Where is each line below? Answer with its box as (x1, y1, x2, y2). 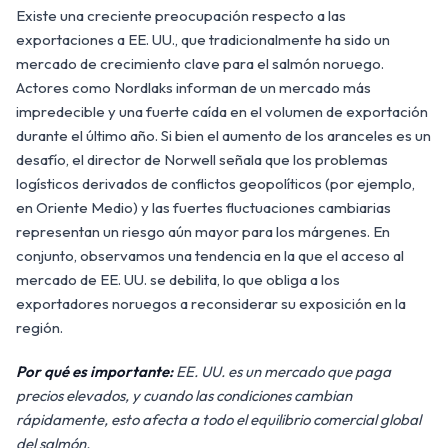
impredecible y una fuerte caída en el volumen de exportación (16, 101, 428, 121)
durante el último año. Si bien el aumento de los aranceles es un (16, 125, 431, 145)
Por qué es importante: (16, 361, 173, 381)
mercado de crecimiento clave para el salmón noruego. (16, 53, 384, 73)
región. (16, 317, 63, 337)
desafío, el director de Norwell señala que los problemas (16, 149, 388, 169)
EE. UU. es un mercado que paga (173, 361, 391, 381)
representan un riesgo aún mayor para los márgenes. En (16, 221, 390, 241)
